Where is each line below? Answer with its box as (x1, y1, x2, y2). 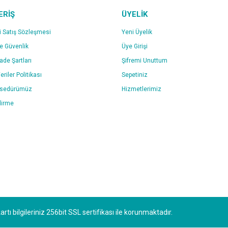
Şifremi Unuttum (122, 57, 167, 64)
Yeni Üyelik (122, 28, 152, 36)
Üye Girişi (122, 43, 148, 50)
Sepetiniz (122, 71, 148, 78)
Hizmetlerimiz (122, 85, 161, 93)
